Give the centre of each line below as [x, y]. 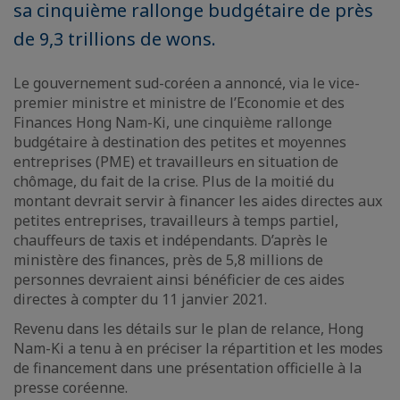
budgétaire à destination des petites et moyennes [180, 142]
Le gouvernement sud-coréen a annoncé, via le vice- [187, 83]
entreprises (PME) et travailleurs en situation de [176, 162]
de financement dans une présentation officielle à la [187, 368]
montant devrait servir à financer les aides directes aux [198, 201]
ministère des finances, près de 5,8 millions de [168, 260]
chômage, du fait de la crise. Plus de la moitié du [174, 181]
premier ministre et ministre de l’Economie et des [179, 103]
